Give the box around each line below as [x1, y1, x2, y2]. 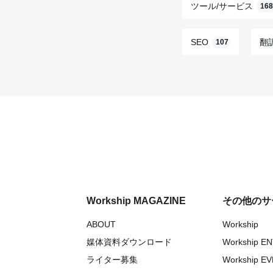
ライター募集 [87, 254, 138, 264]
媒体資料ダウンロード [87, 236, 172, 247]
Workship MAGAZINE [87, 195, 186, 206]
